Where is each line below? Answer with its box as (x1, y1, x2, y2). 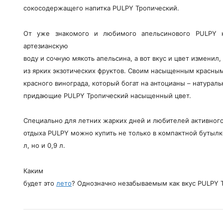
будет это (23, 179, 56, 187)
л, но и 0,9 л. (23, 141, 65, 150)
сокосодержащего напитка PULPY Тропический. (23, 4, 179, 12)
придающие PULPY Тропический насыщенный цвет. (23, 91, 191, 100)
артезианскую (23, 41, 68, 50)
